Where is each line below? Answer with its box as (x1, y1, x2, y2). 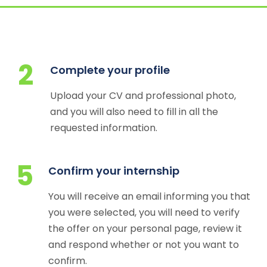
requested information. (49, 121, 157, 135)
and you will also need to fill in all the (49, 105, 218, 119)
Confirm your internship (48, 163, 179, 178)
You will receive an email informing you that (48, 190, 250, 203)
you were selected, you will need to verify (48, 206, 240, 219)
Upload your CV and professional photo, (49, 89, 236, 103)
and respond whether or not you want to (48, 238, 239, 252)
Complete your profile (49, 63, 170, 77)
